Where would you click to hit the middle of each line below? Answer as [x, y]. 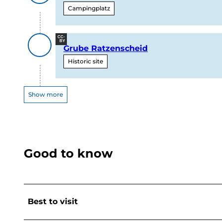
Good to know [68, 153]
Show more [46, 94]
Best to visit [53, 202]
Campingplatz [89, 8]
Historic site [85, 61]
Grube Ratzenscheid [106, 49]
